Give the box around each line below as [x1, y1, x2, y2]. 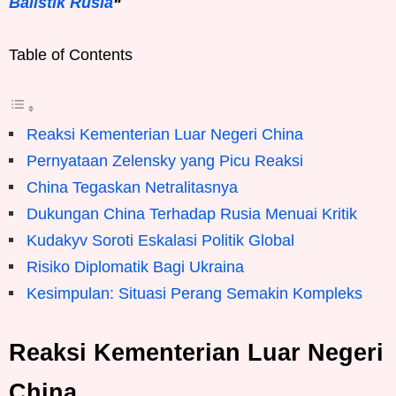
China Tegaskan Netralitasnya [27, 178, 238, 196]
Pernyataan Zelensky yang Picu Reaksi [27, 151, 303, 170]
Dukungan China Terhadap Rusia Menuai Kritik [27, 204, 357, 223]
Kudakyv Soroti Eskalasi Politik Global [27, 231, 294, 249]
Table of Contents [9, 45, 133, 64]
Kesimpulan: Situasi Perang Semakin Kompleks [27, 284, 362, 302]
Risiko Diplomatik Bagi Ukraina [27, 257, 244, 276]
